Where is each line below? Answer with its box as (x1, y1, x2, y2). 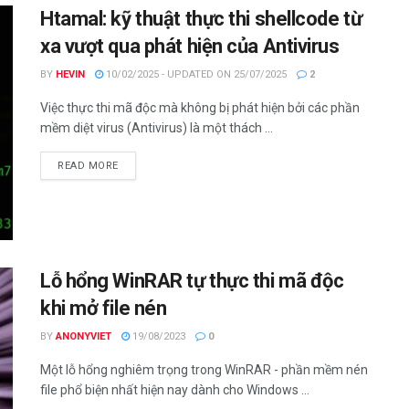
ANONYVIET (56, 330, 111, 343)
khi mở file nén (40, 297, 167, 320)
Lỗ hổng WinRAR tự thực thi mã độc (40, 269, 344, 293)
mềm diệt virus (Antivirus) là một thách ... (40, 120, 273, 135)
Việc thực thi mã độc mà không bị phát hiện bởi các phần (40, 100, 360, 115)
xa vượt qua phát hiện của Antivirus (40, 34, 340, 58)
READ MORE (58, 159, 119, 172)
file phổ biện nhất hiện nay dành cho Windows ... (40, 383, 309, 398)
